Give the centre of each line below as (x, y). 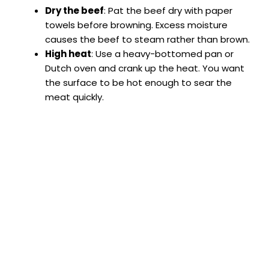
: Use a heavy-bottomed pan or (162, 54)
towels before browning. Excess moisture (136, 25)
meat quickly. (74, 97)
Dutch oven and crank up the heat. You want (145, 68)
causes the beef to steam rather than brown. (147, 40)
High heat (68, 54)
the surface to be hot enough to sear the (138, 83)
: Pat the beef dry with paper (168, 11)
